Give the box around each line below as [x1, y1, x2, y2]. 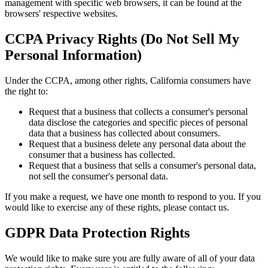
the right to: [5, 86, 48, 97]
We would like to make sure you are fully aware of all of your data [5, 253, 255, 264]
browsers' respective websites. [5, 8, 118, 19]
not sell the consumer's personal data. [29, 171, 168, 182]
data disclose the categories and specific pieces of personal [29, 117, 248, 128]
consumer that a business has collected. [29, 150, 175, 160]
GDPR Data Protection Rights [5, 225, 190, 241]
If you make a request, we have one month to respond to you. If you [5, 191, 261, 202]
